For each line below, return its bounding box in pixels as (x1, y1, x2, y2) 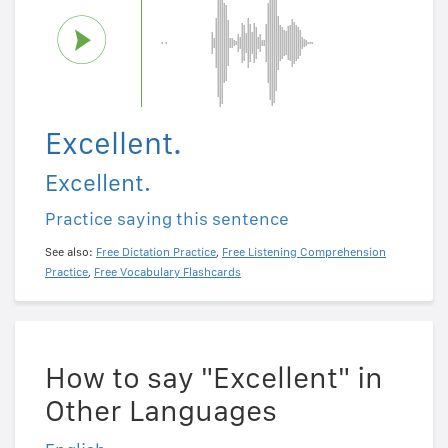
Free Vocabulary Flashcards (94, 265, 241, 280)
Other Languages (45, 392, 277, 429)
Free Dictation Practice (96, 245, 216, 260)
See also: (45, 245, 96, 260)
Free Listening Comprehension (222, 245, 386, 260)
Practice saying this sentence (45, 208, 289, 230)
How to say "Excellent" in (45, 359, 383, 396)
